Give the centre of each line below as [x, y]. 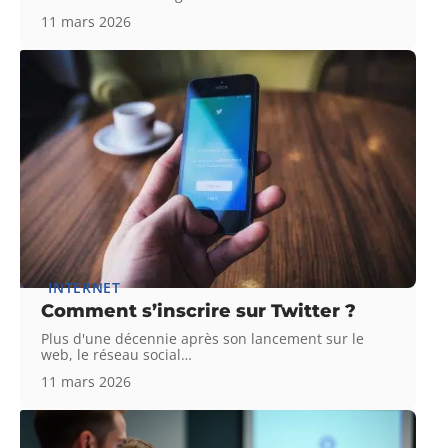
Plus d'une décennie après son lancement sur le [203, 338]
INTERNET [84, 287]
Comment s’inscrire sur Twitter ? [199, 310]
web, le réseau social [111, 354]
